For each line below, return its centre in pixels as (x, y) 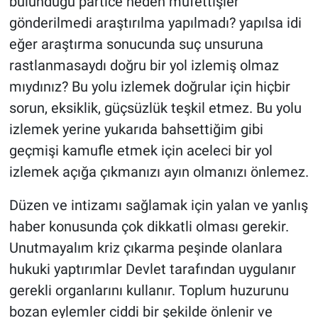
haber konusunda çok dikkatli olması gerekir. (149, 227)
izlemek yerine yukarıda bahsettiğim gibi (136, 130)
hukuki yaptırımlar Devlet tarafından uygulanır (152, 269)
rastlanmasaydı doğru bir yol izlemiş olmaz (144, 66)
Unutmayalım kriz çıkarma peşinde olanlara (146, 248)
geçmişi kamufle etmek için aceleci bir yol (141, 151)
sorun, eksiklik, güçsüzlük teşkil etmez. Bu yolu (155, 108)
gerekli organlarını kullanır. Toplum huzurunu (149, 291)
